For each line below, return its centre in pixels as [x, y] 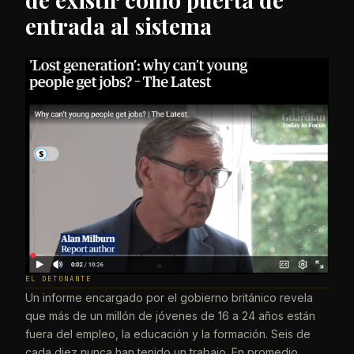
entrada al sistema [119, 26]
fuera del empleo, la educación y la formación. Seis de [168, 333]
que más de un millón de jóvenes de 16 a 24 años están [170, 315]
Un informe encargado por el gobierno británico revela [169, 297]
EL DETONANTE [58, 279]
